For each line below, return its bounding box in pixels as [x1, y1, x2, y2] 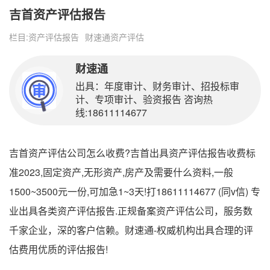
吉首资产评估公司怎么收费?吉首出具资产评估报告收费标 [9, 146, 256, 160]
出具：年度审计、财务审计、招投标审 [75, 79, 239, 93]
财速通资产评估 [85, 31, 144, 43]
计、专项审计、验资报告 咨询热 [75, 92, 213, 106]
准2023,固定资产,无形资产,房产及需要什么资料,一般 [9, 165, 233, 179]
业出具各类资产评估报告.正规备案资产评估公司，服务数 [9, 204, 253, 218]
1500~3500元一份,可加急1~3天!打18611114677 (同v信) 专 [9, 184, 260, 198]
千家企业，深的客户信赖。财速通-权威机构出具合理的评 [9, 223, 253, 237]
